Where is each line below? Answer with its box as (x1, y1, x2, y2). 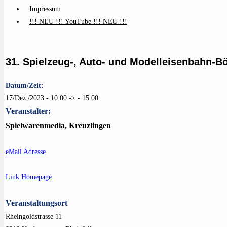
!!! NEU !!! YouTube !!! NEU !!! (29, 18, 127, 25)
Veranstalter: (6, 107, 51, 116)
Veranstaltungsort (6, 199, 67, 207)
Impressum (29, 5, 61, 13)
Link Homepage (6, 173, 52, 181)
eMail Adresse (6, 148, 46, 156)
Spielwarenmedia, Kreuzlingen (6, 121, 111, 130)
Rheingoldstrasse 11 (6, 213, 62, 220)
